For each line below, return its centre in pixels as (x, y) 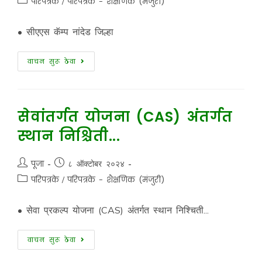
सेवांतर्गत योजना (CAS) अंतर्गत (125, 117)
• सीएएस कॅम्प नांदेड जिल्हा (65, 32)
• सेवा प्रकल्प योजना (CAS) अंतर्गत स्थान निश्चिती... (113, 210)
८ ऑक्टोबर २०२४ (96, 164)
